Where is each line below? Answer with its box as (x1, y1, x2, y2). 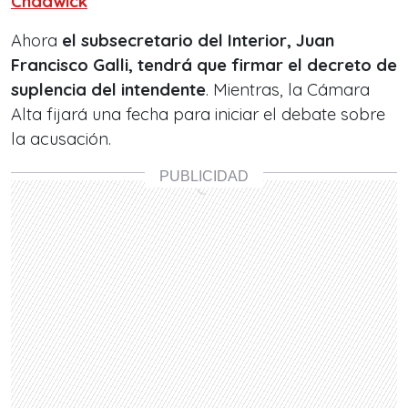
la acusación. (11, 128, 111, 150)
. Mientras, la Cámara (206, 79, 370, 101)
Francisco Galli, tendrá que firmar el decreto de (11, 55, 397, 76)
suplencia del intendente (11, 79, 206, 101)
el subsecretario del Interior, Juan (62, 30, 334, 52)
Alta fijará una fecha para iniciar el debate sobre (11, 104, 385, 126)
